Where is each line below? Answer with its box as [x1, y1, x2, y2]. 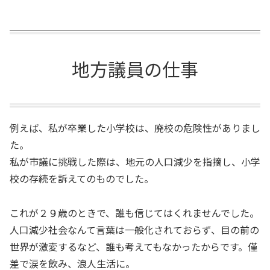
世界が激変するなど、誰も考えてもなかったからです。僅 [10, 239, 257, 254]
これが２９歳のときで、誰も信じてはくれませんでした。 [10, 205, 259, 220]
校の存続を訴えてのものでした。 [10, 171, 154, 186]
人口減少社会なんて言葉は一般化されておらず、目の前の [10, 222, 259, 237]
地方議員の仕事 [72, 55, 198, 82]
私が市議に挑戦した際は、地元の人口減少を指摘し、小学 [10, 154, 260, 169]
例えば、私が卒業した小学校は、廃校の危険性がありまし [10, 120, 260, 135]
